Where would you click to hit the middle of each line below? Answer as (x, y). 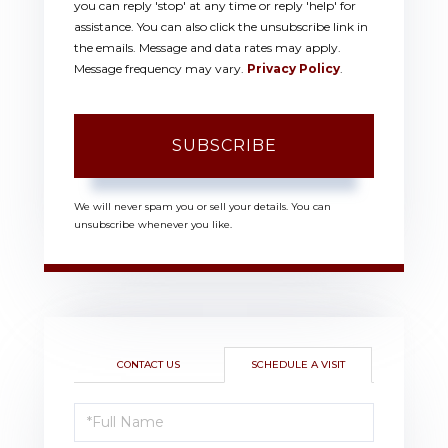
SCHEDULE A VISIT (298, 364)
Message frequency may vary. (160, 68)
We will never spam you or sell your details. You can (202, 206)
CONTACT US (148, 364)
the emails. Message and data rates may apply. (207, 47)
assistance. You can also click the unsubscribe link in (221, 26)
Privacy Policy (293, 68)
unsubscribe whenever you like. (153, 224)
